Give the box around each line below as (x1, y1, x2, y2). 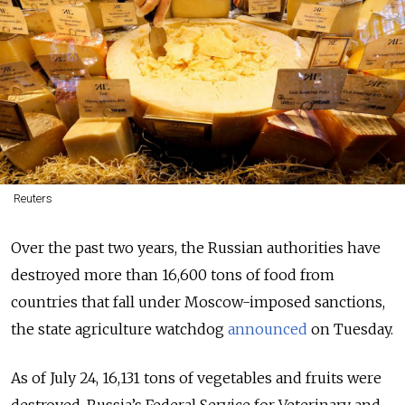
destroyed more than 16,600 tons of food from (11, 266, 334, 285)
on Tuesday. (307, 320, 393, 339)
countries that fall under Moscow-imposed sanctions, (11, 293, 385, 312)
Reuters (13, 192, 52, 206)
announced (228, 320, 307, 339)
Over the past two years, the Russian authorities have (11, 239, 381, 258)
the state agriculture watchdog (11, 320, 228, 339)
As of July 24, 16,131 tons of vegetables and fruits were (11, 369, 381, 388)
